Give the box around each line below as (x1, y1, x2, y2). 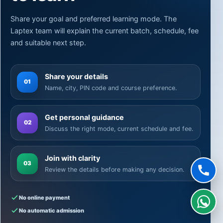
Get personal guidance (45, 113, 124, 122)
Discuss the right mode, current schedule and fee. (45, 125, 193, 133)
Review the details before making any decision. (45, 166, 184, 174)
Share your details (45, 72, 108, 81)
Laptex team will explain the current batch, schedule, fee (10, 26, 199, 35)
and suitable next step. (10, 38, 86, 47)
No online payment (19, 194, 70, 202)
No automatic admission (19, 207, 84, 215)
